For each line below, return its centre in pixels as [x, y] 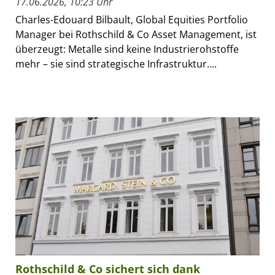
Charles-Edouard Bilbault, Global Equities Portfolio [132, 20]
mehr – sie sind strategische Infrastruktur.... [116, 64]
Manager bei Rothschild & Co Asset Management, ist [136, 35]
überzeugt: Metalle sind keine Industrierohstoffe [127, 49]
